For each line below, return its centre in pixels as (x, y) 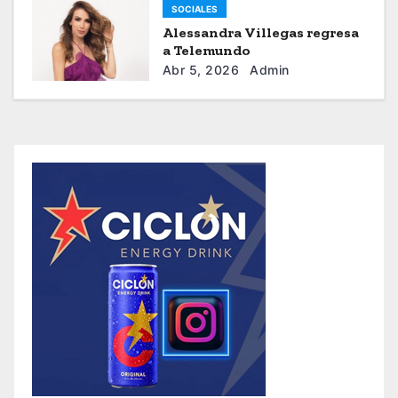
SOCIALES (194, 9)
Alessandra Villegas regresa (260, 33)
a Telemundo (206, 51)
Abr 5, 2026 (201, 70)
